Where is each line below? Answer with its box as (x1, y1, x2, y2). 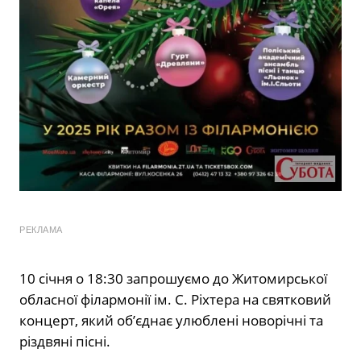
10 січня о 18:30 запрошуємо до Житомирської (19, 268, 327, 288)
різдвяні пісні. (19, 331, 110, 351)
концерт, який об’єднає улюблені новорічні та (19, 310, 323, 330)
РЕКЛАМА (19, 224, 63, 234)
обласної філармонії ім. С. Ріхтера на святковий (19, 289, 331, 309)
